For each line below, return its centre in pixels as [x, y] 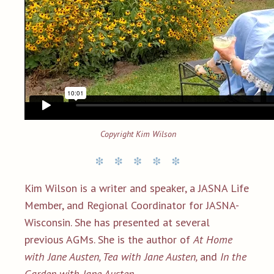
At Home [213, 239]
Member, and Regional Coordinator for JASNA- [132, 205]
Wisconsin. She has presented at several [117, 222]
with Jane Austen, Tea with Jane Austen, [112, 256]
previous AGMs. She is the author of [109, 239]
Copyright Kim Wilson [137, 134]
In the [232, 256]
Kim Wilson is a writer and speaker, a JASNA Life [137, 188]
